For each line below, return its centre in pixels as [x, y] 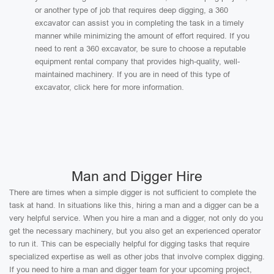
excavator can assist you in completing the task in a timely [139, 23]
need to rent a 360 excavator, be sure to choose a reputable [140, 49]
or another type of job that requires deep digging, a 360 [131, 10]
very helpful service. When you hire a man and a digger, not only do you [136, 218]
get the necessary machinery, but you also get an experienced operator [135, 231]
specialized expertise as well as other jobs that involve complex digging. [137, 257]
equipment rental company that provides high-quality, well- [137, 61]
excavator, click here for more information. [109, 87]
